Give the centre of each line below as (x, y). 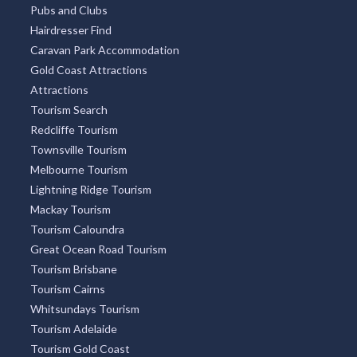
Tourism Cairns (67, 289)
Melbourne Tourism (78, 170)
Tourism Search (69, 110)
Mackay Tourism (70, 210)
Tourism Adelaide (73, 329)
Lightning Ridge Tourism (90, 190)
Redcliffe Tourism (74, 130)
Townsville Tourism (78, 150)
